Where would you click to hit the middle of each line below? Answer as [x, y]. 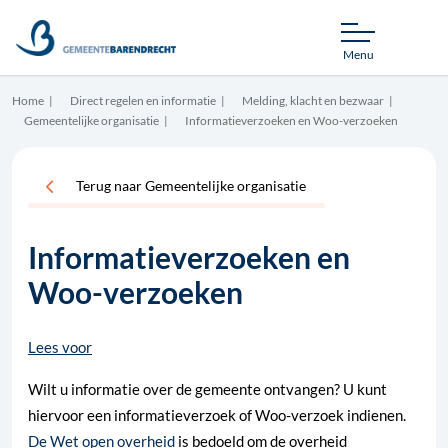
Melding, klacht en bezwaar [313, 100]
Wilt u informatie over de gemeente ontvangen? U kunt [207, 389]
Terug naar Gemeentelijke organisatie [191, 186]
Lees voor [60, 347]
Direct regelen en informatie [143, 100]
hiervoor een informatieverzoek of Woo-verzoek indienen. [217, 415]
